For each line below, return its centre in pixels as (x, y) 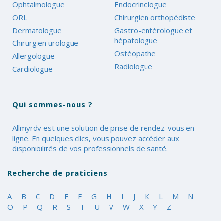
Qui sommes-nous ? (53, 104)
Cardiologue (33, 69)
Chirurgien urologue (45, 43)
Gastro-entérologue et (153, 30)
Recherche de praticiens (57, 172)
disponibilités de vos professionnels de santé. (90, 148)
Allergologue (34, 56)
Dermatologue (37, 30)
